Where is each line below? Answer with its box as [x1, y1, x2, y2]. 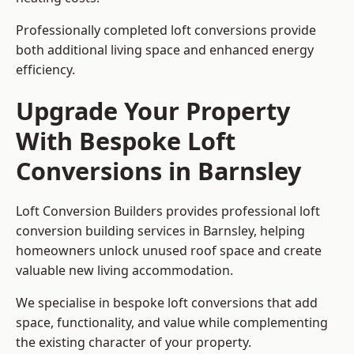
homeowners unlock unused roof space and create [16, 242, 322, 260]
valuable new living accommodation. [16, 262, 233, 280]
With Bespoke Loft [16, 124, 235, 158]
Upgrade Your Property [16, 94, 290, 128]
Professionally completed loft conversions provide [16, 21, 316, 40]
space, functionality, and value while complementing [16, 314, 328, 332]
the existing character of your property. [16, 333, 251, 352]
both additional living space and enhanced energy [16, 41, 314, 59]
